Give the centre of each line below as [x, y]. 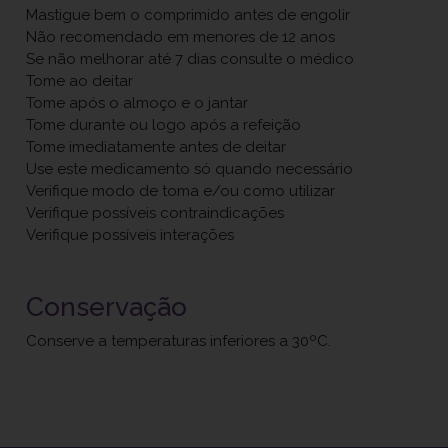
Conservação [107, 307]
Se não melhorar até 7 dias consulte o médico [190, 59]
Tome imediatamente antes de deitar [156, 147]
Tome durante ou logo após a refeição [164, 125]
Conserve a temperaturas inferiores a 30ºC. [179, 340]
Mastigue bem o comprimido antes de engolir [188, 15]
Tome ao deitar [80, 81]
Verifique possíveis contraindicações [155, 213]
